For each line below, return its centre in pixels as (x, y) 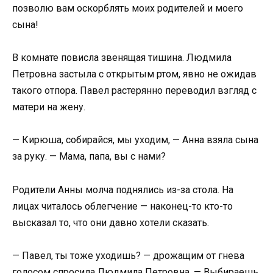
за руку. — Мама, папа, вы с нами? (89, 157)
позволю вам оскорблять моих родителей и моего (128, 9)
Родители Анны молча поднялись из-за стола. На (123, 190)
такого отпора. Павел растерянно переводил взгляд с (134, 91)
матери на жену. (49, 107)
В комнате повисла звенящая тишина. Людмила (122, 58)
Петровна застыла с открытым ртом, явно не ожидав (134, 74)
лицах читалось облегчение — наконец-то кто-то (122, 206)
